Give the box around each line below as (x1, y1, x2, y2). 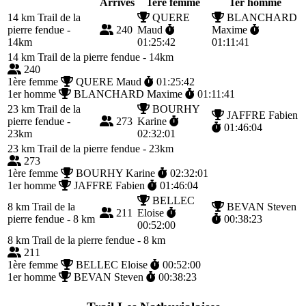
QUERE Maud (73, 75, 144, 87)
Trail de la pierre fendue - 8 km (29, 234, 165, 246)
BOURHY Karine (73, 167, 158, 179)
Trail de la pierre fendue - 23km (35, 142, 173, 154)
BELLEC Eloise (73, 258, 150, 270)
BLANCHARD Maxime (71, 87, 185, 100)
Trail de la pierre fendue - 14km (35, 51, 173, 63)
